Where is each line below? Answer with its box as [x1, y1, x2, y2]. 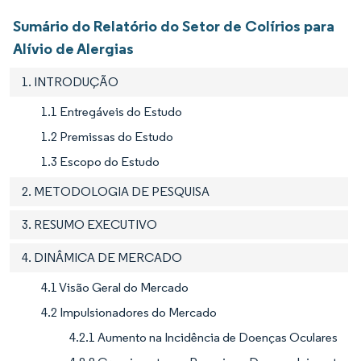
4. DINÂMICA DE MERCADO [22, 249, 182, 265]
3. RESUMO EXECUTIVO [22, 216, 157, 232]
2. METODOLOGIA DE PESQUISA [22, 183, 210, 199]
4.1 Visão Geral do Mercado [41, 279, 189, 295]
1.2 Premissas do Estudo [41, 128, 173, 144]
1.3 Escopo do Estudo [41, 153, 160, 169]
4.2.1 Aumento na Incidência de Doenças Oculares [69, 329, 338, 345]
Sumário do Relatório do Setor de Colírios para [13, 15, 334, 35]
